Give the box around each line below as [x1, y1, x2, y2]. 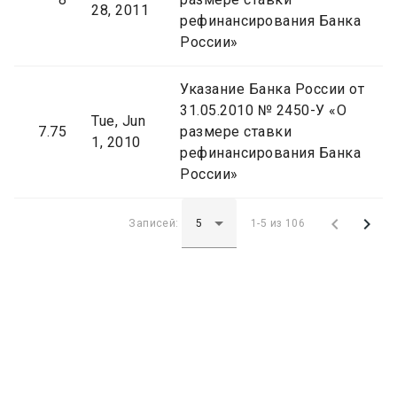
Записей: [128, 216, 182, 230]
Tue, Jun [91, 113, 145, 130]
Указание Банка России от [180, 81, 364, 98]
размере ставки [180, 123, 292, 141]
